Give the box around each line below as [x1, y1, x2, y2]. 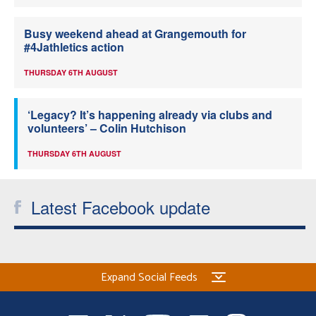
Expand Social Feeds [101, 267, 197, 287]
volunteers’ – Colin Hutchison [28, 119, 186, 136]
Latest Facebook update [31, 194, 210, 219]
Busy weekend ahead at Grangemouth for [24, 25, 246, 42]
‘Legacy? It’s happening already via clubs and [28, 106, 272, 123]
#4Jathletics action [24, 38, 124, 55]
